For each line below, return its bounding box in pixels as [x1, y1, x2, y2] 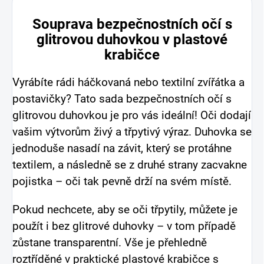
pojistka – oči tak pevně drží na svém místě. [12, 175, 232, 189]
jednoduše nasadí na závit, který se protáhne [12, 142, 232, 156]
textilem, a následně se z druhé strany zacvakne [12, 159, 247, 172]
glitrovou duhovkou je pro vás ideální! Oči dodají [12, 109, 251, 123]
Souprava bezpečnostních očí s [32, 16, 232, 33]
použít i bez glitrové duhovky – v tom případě [12, 220, 236, 233]
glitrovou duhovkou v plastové [37, 31, 227, 48]
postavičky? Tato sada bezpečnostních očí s [12, 93, 232, 106]
